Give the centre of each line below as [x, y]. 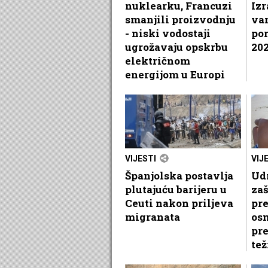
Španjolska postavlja [179, 175]
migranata [153, 217]
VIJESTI [141, 158]
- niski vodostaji [168, 33]
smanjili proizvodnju [180, 19]
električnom [158, 60]
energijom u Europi [175, 74]
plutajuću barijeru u [176, 189]
